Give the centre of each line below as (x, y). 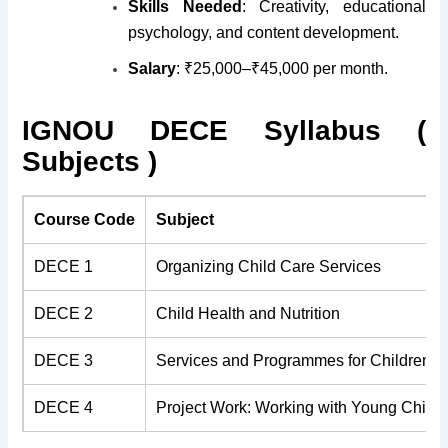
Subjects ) (90, 161)
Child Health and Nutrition (248, 313)
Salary (152, 68)
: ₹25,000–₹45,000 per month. (282, 68)
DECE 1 (64, 266)
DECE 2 (64, 313)
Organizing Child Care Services (269, 266)
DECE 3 (64, 360)
